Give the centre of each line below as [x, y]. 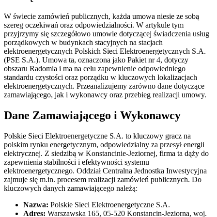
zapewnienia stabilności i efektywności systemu [77, 162]
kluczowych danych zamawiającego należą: [71, 188]
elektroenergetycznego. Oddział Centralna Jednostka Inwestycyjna [105, 170]
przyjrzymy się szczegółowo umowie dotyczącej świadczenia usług [107, 33]
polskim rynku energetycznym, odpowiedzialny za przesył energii [104, 144]
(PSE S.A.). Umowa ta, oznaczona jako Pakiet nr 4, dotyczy [96, 60]
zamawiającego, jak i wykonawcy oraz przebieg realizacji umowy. [105, 94]
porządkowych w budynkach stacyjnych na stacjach [83, 42]
